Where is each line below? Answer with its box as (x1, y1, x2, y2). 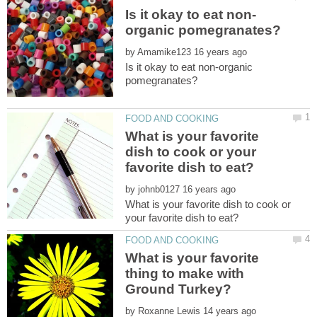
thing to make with (125, 266, 245, 282)
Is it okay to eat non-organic (125, 61, 253, 73)
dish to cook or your (125, 144, 257, 160)
